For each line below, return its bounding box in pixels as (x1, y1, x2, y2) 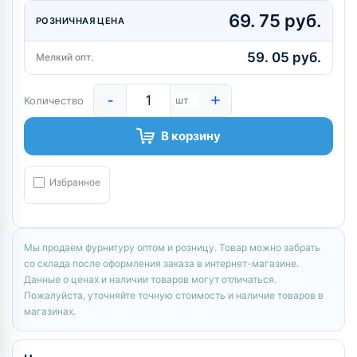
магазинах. (24, 304, 76, 317)
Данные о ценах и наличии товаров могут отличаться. (24, 273, 277, 285)
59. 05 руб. (247, 49, 321, 65)
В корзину (161, 127, 221, 143)
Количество (24, 93, 93, 107)
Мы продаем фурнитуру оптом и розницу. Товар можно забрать (24, 241, 320, 253)
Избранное (49, 175, 100, 188)
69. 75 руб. (229, 10, 321, 31)
